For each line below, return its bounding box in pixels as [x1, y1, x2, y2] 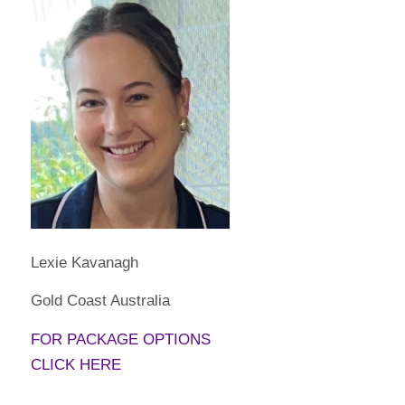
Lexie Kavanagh [30, 253, 138, 271]
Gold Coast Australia [30, 292, 170, 310]
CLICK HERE [30, 355, 121, 373]
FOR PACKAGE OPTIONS [30, 330, 211, 348]
